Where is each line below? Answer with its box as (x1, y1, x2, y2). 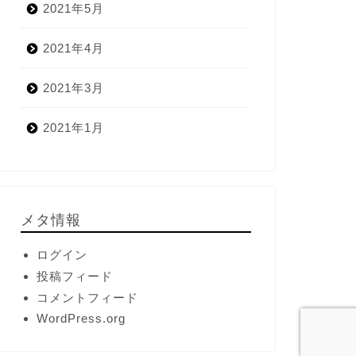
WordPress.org (36, 311, 126, 325)
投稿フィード (36, 269, 113, 283)
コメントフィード (36, 290, 138, 304)
